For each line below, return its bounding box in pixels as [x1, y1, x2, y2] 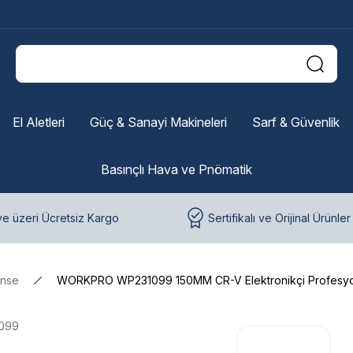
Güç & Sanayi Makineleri [89, 114, 227, 130]
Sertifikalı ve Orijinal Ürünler [208, 211, 351, 225]
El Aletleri [12, 114, 65, 130]
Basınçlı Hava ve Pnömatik [101, 162, 252, 177]
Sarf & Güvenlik [251, 114, 340, 130]
